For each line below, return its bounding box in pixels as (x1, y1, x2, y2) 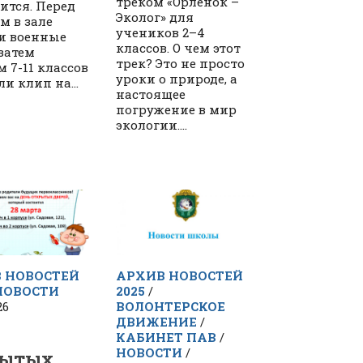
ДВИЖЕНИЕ (116, 314, 198, 331)
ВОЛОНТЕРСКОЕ (116, 298, 226, 315)
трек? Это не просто (116, 55, 246, 72)
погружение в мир (116, 101, 237, 118)
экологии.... (116, 117, 188, 134)
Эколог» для (116, 9, 194, 26)
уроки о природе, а (116, 70, 238, 88)
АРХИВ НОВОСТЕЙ (116, 267, 244, 284)
